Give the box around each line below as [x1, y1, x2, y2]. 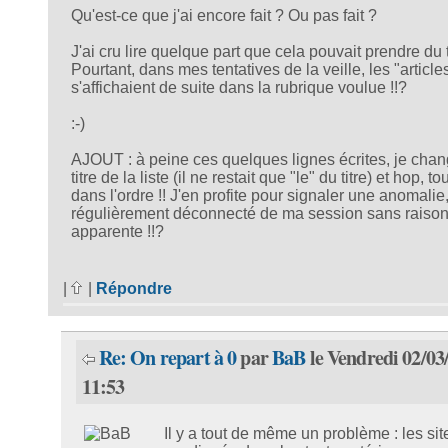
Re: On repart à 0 [98, 343, 237, 373]
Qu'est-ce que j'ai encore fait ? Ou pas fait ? [70, 6, 377, 24]
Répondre [95, 280, 172, 298]
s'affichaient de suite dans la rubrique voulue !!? [70, 78, 407, 96]
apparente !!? [70, 222, 164, 240]
